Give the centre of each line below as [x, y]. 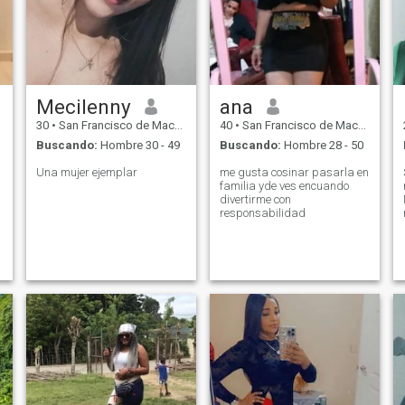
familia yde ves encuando [284, 186]
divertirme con [255, 200]
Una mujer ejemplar [86, 173]
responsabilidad [262, 213]
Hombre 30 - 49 [138, 146]
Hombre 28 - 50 [322, 146]
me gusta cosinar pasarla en [294, 173]
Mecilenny [83, 106]
